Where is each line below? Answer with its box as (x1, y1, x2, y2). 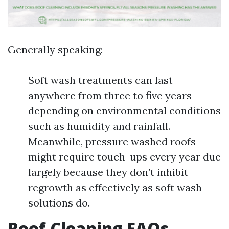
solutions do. (28, 196, 90, 209)
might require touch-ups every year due (28, 150, 221, 163)
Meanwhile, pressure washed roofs (28, 135, 196, 148)
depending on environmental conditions (28, 104, 221, 117)
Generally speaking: (8, 43, 103, 56)
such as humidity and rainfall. (28, 120, 170, 132)
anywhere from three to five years (28, 89, 192, 102)
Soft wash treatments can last (28, 74, 173, 86)
